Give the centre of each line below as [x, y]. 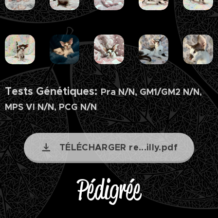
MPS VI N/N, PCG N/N [51, 107]
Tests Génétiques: [51, 91]
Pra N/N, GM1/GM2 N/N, [151, 92]
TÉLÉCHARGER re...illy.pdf [118, 147]
